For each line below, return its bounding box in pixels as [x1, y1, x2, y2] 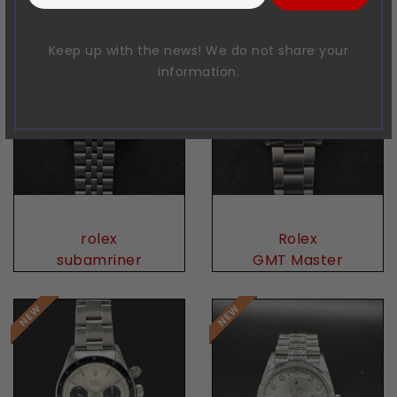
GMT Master [253, 249, 343, 270]
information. [158, 62, 239, 81]
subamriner [57, 249, 142, 270]
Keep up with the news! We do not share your [48, 41, 349, 59]
